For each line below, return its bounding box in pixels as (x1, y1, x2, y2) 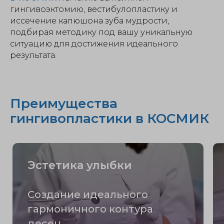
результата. (10, 50, 56, 60)
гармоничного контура (27, 203, 153, 215)
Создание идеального (27, 188, 148, 200)
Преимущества (10, 95, 117, 111)
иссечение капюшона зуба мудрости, (10, 16, 169, 25)
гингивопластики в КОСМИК (10, 110, 209, 126)
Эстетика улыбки (27, 158, 132, 172)
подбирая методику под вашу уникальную (10, 27, 192, 37)
